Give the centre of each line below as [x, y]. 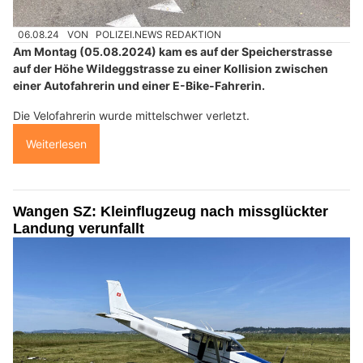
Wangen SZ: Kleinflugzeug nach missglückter [171, 212]
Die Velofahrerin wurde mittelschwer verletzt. [131, 116]
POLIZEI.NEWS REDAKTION [159, 35]
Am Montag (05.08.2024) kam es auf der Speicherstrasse [173, 52]
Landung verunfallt [79, 229]
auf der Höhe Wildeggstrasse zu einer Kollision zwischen [171, 69]
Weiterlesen [56, 144]
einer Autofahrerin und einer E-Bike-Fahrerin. [139, 86]
